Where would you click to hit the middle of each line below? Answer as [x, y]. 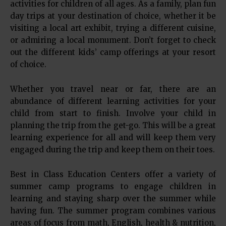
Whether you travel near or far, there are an [113, 89]
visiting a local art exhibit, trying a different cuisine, [113, 28]
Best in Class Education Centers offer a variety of [113, 175]
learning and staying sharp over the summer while [113, 199]
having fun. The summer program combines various [113, 211]
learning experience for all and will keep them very [113, 138]
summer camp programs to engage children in [113, 187]
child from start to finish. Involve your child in [113, 114]
